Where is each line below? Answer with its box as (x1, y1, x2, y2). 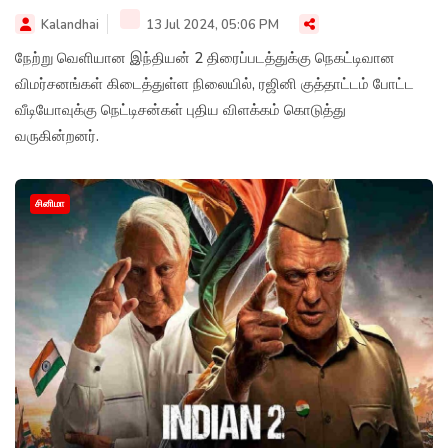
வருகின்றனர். (15, 125, 99, 146)
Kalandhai (41, 15, 99, 34)
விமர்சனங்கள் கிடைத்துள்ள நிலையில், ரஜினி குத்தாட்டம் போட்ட (15, 73, 414, 94)
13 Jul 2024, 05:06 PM (143, 15, 279, 34)
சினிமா (35, 196, 65, 211)
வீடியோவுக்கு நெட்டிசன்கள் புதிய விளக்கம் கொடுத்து (15, 99, 346, 120)
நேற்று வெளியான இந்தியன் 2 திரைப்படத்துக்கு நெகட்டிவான (15, 47, 395, 68)
